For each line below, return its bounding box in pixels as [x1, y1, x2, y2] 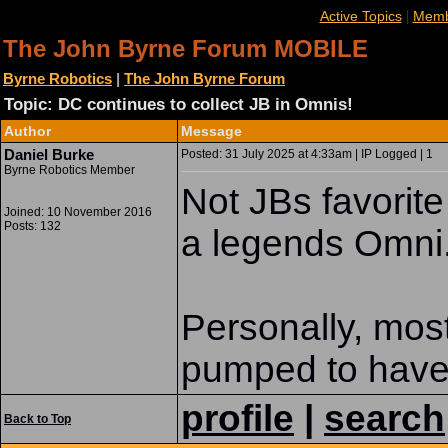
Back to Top [4, 412, 71, 426]
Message [181, 123, 242, 139]
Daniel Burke [4, 146, 94, 163]
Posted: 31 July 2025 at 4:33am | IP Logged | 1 [181, 147, 433, 161]
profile [181, 398, 294, 439]
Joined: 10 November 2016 [4, 205, 152, 219]
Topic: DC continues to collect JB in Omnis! [4, 95, 353, 114]
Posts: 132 [4, 219, 61, 233]
